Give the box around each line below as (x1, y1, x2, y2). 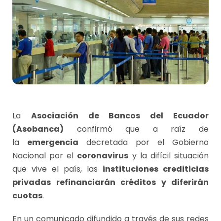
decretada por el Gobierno (78, 137, 209, 148)
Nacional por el (12, 150, 77, 162)
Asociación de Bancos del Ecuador (31, 110, 209, 122)
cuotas (12, 190, 42, 202)
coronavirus (77, 150, 129, 162)
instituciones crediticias (103, 163, 209, 175)
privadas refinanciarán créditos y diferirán (12, 177, 209, 188)
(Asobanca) (12, 123, 64, 135)
